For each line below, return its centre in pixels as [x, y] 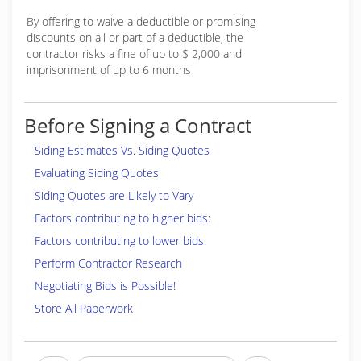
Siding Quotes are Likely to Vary [114, 195]
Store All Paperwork [84, 308]
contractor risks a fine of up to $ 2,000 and [134, 54]
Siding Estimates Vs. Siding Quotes [122, 150]
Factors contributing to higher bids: [122, 218]
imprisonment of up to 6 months [109, 70]
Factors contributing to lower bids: [120, 241]
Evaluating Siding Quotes [97, 173]
